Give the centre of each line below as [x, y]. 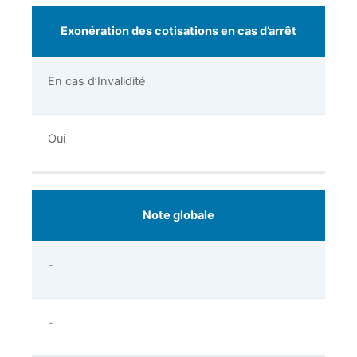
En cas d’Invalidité [96, 82]
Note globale [178, 216]
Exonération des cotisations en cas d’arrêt [178, 31]
